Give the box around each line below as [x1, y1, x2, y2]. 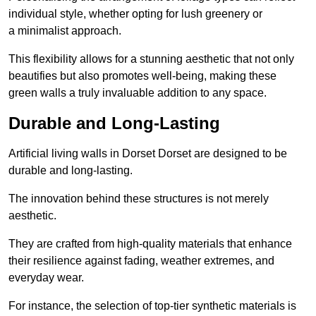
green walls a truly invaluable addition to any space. [8, 87, 267, 99]
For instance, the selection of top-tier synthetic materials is [8, 300, 296, 312]
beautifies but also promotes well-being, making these [8, 70, 276, 83]
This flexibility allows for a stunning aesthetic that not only [8, 53, 294, 66]
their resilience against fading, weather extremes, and [8, 255, 274, 267]
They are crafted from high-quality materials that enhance [8, 238, 292, 250]
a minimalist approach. [8, 25, 121, 37]
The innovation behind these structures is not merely [8, 193, 269, 205]
